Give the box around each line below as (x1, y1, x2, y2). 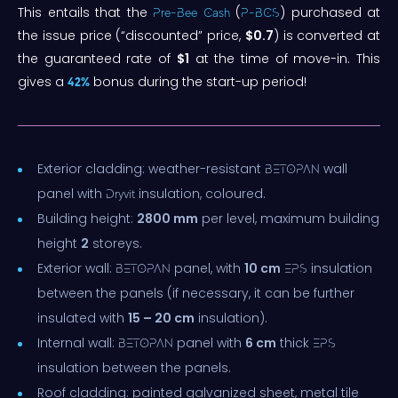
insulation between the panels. (37, 358, 231, 377)
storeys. (89, 234, 142, 252)
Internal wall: (37, 333, 118, 352)
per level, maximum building (198, 209, 379, 227)
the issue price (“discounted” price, (18, 26, 245, 44)
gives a (18, 72, 68, 91)
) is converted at (273, 26, 380, 44)
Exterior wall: (37, 259, 115, 277)
